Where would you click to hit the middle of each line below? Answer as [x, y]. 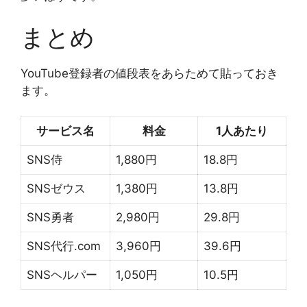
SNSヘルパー [62, 275]
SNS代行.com [64, 246]
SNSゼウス [56, 188]
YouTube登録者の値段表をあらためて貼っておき [149, 73]
